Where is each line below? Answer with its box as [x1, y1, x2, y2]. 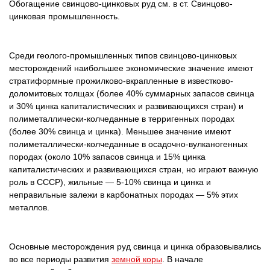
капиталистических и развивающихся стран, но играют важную [9, 165, 259, 174]
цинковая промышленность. [9, 11, 120, 21]
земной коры [111, 254, 162, 264]
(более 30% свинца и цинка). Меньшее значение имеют [9, 127, 231, 136]
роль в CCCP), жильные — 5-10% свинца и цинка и [9, 177, 211, 187]
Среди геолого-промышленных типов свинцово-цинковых [9, 51, 237, 60]
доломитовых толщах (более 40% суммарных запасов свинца [9, 89, 254, 98]
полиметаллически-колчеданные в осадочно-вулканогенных [9, 139, 248, 149]
